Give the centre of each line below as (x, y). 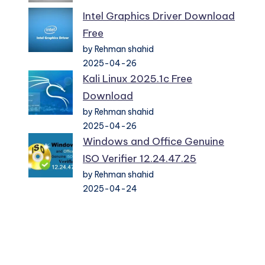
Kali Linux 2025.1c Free (138, 79)
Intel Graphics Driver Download (159, 16)
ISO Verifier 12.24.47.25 (140, 159)
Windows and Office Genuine (153, 142)
